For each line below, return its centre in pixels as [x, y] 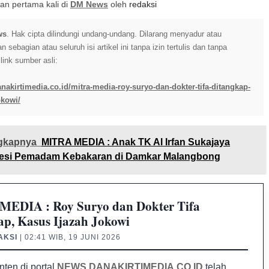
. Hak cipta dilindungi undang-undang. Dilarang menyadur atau [114, 34]
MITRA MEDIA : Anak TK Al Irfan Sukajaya [136, 142]
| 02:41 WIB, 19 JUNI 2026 [69, 237]
